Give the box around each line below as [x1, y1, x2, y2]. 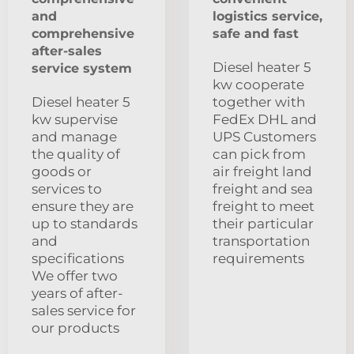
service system [32, 61, 132, 77]
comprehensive [32, 26, 134, 42]
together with [213, 94, 305, 111]
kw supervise [32, 111, 118, 128]
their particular [213, 216, 314, 232]
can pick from [213, 146, 306, 163]
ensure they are [32, 198, 134, 215]
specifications [32, 250, 124, 267]
